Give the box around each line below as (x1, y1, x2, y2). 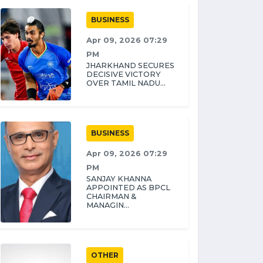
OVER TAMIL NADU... (86, 79, 166, 87)
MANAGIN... (86, 201, 129, 210)
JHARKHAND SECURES (86, 61, 174, 70)
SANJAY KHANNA (86, 174, 151, 183)
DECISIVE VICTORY (86, 70, 161, 79)
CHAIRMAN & (86, 192, 136, 201)
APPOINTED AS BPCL (86, 183, 170, 192)
